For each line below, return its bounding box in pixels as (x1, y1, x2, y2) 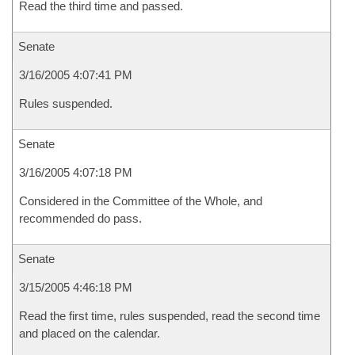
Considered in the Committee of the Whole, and (19, 194, 262, 208)
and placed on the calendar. (19, 326, 160, 340)
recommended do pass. (19, 212, 142, 225)
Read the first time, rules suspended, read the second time (19, 309, 320, 323)
